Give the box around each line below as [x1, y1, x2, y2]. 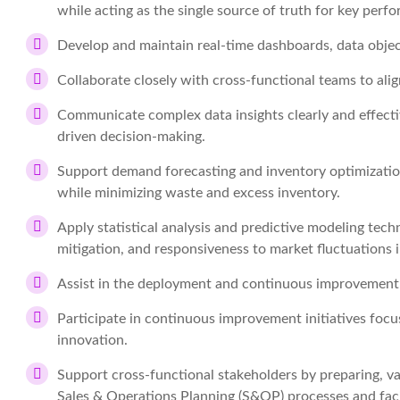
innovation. [57, 333, 128, 347]
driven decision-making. [57, 129, 205, 144]
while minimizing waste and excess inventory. [57, 186, 340, 200]
